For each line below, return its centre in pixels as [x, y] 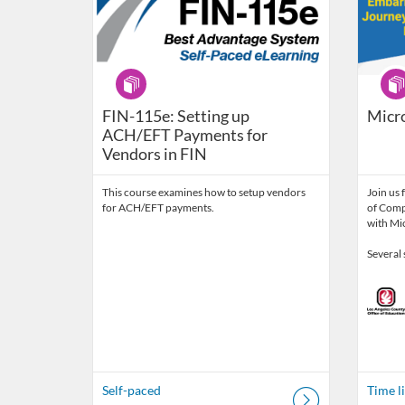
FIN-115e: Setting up [176, 116]
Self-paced [132, 391]
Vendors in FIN [155, 154]
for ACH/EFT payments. [158, 208]
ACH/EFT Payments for [185, 135]
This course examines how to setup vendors [204, 193]
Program [136, 73]
